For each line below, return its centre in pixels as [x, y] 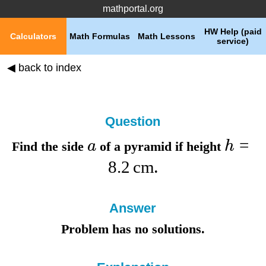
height [206, 146]
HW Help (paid [233, 31]
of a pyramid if [142, 146]
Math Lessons [166, 36]
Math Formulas [100, 36]
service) [233, 41]
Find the [37, 146]
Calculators [33, 36]
